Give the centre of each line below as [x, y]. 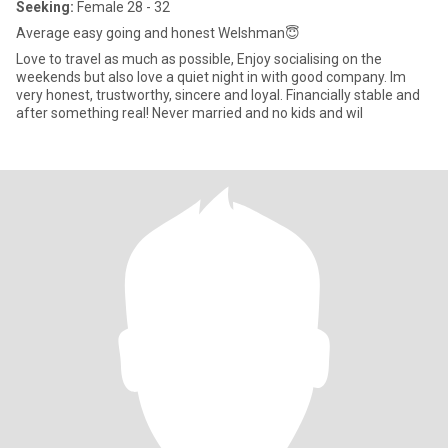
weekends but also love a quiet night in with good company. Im [203, 77]
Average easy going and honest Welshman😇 [158, 33]
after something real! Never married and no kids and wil [257, 113]
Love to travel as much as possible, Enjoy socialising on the [199, 59]
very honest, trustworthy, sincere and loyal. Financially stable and [218, 95]
